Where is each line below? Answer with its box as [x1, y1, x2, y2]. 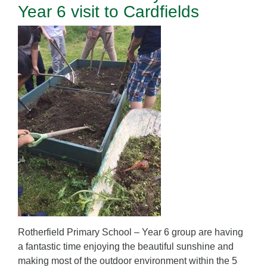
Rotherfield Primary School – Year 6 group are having [18, 227, 243, 238]
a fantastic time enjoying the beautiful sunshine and [18, 241, 234, 252]
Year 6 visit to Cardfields [18, 2, 199, 21]
